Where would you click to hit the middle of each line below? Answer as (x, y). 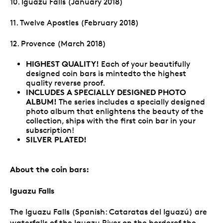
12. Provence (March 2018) (58, 43)
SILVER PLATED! (56, 139)
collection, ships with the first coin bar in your (111, 120)
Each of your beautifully (145, 64)
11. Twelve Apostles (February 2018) (74, 22)
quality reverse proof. (65, 83)
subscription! (50, 130)
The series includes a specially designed (131, 102)
